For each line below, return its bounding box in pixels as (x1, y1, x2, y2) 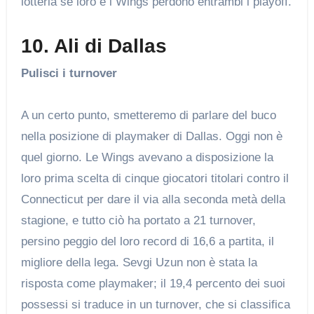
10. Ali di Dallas (20, 34, 167, 57)
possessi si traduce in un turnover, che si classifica (20, 298, 290, 312)
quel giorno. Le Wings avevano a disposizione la (20, 151, 273, 165)
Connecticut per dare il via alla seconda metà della (20, 193, 285, 207)
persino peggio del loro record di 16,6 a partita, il (20, 235, 274, 249)
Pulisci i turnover (20, 67, 117, 81)
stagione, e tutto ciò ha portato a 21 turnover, (20, 214, 256, 228)
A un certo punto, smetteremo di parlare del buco (20, 109, 276, 123)
